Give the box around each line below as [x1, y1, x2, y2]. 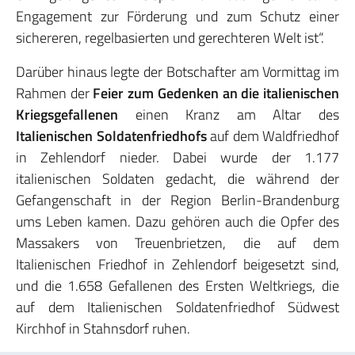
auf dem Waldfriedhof [206, 125, 339, 147]
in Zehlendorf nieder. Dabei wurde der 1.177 [16, 147, 339, 168]
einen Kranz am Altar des [135, 104, 340, 125]
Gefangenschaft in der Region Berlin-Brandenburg [16, 189, 339, 211]
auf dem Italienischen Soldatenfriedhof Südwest [16, 296, 339, 318]
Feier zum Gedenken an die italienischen [93, 82, 340, 104]
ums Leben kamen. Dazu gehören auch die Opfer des [16, 211, 339, 232]
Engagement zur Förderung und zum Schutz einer [16, 6, 339, 27]
